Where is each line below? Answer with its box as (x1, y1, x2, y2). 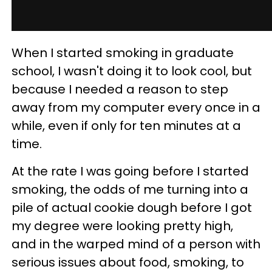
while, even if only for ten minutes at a (12, 117, 241, 134)
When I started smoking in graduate (12, 44, 234, 61)
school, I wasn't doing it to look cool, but (12, 62, 252, 80)
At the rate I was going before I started (12, 162, 249, 180)
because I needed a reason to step (12, 80, 228, 98)
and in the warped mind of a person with (12, 235, 260, 253)
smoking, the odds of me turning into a (12, 180, 248, 198)
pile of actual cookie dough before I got (12, 199, 252, 216)
